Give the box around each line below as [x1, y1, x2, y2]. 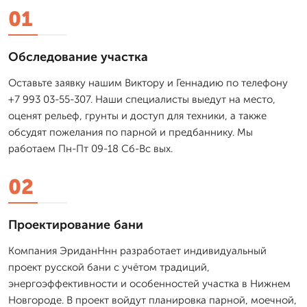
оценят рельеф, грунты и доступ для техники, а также [8, 109, 267, 122]
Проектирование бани [8, 217, 143, 232]
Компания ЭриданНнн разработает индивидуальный [8, 244, 267, 257]
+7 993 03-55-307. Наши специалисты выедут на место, [8, 93, 275, 106]
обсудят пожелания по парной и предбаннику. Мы [8, 125, 253, 138]
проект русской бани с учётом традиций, [8, 260, 210, 273]
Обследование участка [8, 49, 148, 64]
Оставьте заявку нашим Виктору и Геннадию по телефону [8, 76, 288, 89]
